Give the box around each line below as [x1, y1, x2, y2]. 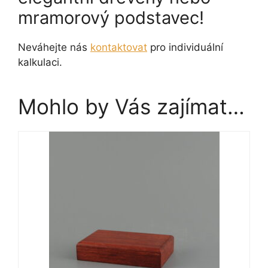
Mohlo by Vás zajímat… [18, 93, 245, 119]
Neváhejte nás [18, 41, 90, 53]
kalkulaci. [18, 56, 62, 68]
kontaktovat [90, 41, 147, 53]
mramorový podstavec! [18, 7, 204, 28]
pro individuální [147, 41, 223, 53]
